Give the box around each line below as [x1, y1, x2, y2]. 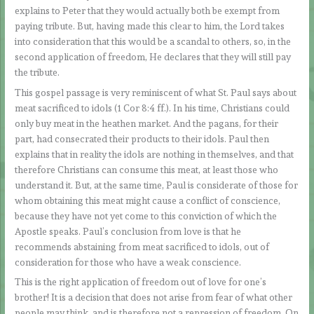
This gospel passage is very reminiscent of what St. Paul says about [15, 86, 297, 98]
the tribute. [15, 66, 60, 78]
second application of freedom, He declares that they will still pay [15, 50, 292, 62]
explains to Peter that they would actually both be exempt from [15, 4, 280, 16]
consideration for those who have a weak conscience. [15, 256, 242, 268]
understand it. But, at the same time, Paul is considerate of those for [15, 179, 299, 191]
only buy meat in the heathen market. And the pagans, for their [15, 117, 279, 129]
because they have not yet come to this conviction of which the [15, 210, 278, 221]
